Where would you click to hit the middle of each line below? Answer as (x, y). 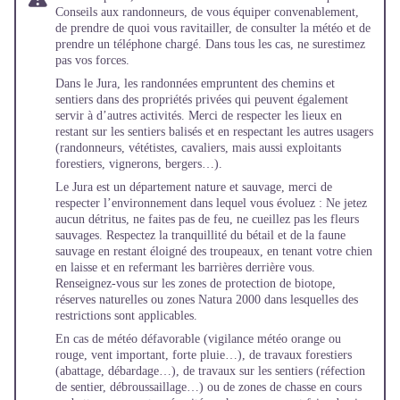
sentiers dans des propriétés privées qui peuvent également (202, 100)
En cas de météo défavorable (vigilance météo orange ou (198, 339)
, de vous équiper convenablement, (271, 12)
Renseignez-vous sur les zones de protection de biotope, (196, 283)
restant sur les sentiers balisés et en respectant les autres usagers (214, 132)
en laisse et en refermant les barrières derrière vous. (185, 267)
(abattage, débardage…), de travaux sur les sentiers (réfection (210, 371)
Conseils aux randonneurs (120, 12)
